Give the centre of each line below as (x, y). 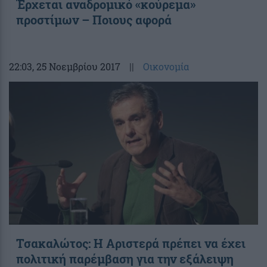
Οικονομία (166, 66)
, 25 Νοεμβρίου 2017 (76, 66)
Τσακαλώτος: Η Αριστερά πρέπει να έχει (131, 243)
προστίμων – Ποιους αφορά (94, 19)
